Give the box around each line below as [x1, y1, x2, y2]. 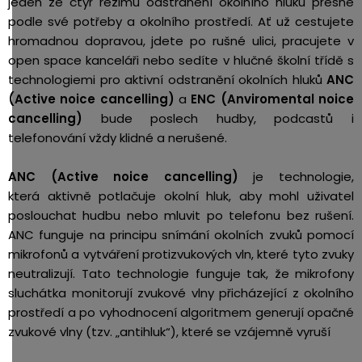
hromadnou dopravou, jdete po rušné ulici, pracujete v [8, 32, 354, 49]
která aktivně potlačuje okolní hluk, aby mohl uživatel [8, 187, 354, 204]
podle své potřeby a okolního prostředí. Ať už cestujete [8, 13, 354, 30]
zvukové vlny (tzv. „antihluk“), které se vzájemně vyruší [8, 323, 330, 340]
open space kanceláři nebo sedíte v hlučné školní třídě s [8, 52, 354, 69]
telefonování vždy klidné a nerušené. [8, 129, 230, 146]
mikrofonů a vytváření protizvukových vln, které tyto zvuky [8, 246, 354, 263]
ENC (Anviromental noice [191, 90, 355, 107]
